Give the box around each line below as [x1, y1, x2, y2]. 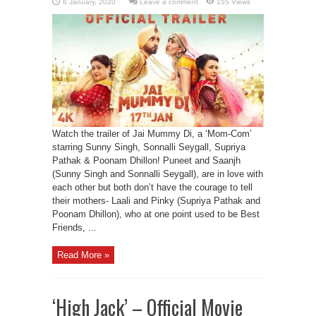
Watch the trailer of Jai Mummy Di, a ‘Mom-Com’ [52, 128, 252, 139]
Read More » [57, 250, 109, 260]
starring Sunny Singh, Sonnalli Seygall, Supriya [52, 142, 245, 152]
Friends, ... [52, 222, 97, 233]
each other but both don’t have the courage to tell [52, 182, 253, 193]
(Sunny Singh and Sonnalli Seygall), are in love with [52, 169, 263, 179]
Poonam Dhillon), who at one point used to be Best [52, 209, 260, 219]
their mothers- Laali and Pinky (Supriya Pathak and [52, 195, 260, 206]
